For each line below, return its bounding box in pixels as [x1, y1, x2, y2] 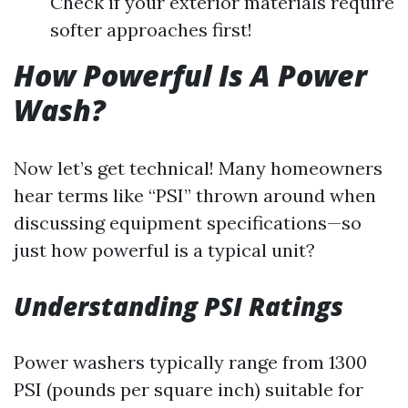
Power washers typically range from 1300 [14, 351, 367, 373]
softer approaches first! [50, 18, 252, 41]
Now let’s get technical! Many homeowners [14, 157, 382, 179]
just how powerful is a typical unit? [14, 239, 315, 261]
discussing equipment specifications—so [14, 211, 362, 234]
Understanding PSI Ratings [14, 289, 343, 323]
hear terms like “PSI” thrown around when [14, 184, 376, 207]
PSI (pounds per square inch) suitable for [14, 378, 363, 401]
